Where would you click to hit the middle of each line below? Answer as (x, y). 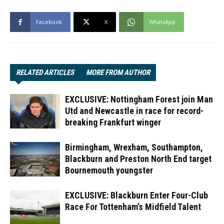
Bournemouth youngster (109, 170)
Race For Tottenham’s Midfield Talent (133, 207)
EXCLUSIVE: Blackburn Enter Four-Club (136, 195)
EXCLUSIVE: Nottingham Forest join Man (139, 99)
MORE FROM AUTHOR (118, 72)
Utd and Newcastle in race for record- (134, 111)
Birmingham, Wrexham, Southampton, (134, 147)
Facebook (49, 22)
